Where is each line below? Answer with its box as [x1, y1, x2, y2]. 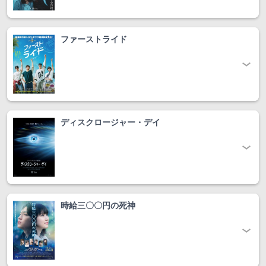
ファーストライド [61, 34, 127, 44]
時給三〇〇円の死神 [61, 201, 135, 210]
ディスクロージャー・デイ [61, 118, 160, 127]
